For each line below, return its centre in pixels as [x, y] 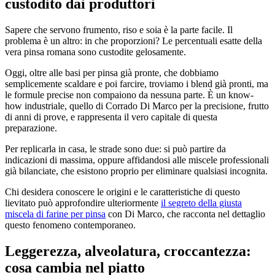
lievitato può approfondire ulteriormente [83, 203]
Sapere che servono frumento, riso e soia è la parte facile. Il [119, 29]
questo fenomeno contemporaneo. [70, 225]
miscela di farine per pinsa [55, 214]
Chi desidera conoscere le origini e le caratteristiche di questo [122, 192]
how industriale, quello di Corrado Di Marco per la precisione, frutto [137, 106]
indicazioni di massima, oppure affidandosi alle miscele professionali [137, 160]
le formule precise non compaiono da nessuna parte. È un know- [129, 95]
